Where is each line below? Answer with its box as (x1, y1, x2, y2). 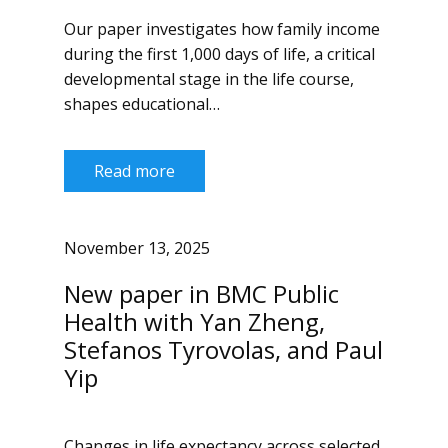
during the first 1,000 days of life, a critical (64, 43, 375, 65)
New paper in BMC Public (64, 277, 339, 310)
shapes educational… (64, 93, 220, 115)
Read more (94, 160, 175, 182)
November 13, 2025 (64, 237, 210, 260)
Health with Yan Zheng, (64, 305, 325, 338)
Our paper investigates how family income (64, 18, 380, 40)
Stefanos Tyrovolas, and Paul (64, 333, 383, 366)
